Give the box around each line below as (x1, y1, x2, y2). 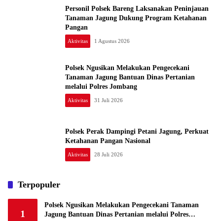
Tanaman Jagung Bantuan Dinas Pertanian (65, 73, 195, 81)
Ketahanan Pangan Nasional (65, 137, 150, 145)
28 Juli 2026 (94, 151, 123, 157)
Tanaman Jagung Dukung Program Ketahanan (65, 14, 207, 22)
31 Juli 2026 (94, 97, 123, 103)
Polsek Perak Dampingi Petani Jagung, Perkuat (65, 128, 209, 135)
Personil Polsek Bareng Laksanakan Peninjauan (65, 4, 209, 12)
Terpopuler (18, 180, 60, 189)
